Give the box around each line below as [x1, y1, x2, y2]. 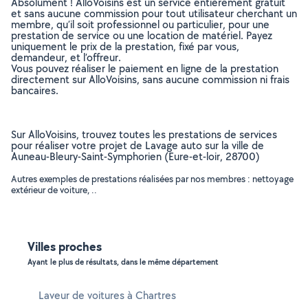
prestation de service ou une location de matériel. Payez [11, 28, 272, 43]
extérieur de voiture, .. [11, 184, 97, 196]
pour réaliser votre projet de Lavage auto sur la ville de [11, 138, 264, 153]
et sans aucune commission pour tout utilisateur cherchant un [11, 6, 297, 21]
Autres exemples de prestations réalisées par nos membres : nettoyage [11, 173, 294, 185]
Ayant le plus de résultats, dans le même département [27, 256, 219, 267]
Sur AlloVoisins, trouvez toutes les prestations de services [11, 127, 277, 142]
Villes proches [27, 238, 102, 255]
